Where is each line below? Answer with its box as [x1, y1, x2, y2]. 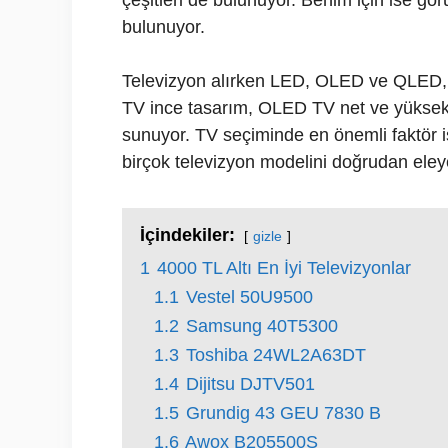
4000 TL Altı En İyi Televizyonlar [157, 258, 411, 278]
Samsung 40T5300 [186, 316, 338, 336]
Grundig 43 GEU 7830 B [186, 403, 381, 423]
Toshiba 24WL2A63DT [186, 345, 366, 365]
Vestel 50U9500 [186, 287, 313, 307]
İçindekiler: [140, 225, 235, 245]
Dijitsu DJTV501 [186, 374, 315, 394]
